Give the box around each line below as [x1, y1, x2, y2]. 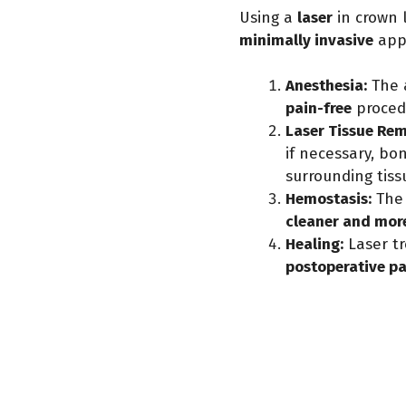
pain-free [285, 99, 352, 118]
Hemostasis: [285, 189, 372, 208]
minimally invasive [239, 30, 373, 50]
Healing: [285, 235, 343, 254]
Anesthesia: [285, 76, 367, 95]
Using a [239, 7, 297, 27]
